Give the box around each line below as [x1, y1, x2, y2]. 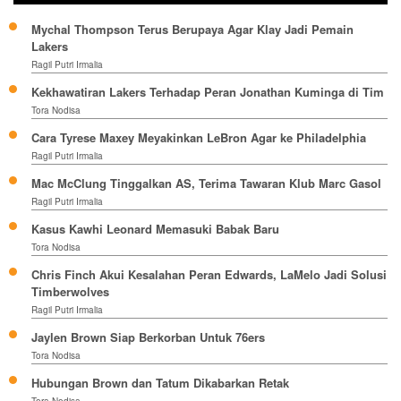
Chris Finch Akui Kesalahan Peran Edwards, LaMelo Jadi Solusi [31, 265, 387, 283]
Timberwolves [31, 282, 109, 300]
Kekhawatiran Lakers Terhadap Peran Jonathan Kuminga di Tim [31, 82, 384, 100]
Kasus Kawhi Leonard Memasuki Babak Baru [31, 219, 279, 237]
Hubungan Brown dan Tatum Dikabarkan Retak [31, 373, 289, 391]
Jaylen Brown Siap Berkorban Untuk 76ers [31, 328, 265, 346]
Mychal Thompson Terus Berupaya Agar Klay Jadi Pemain [31, 20, 354, 38]
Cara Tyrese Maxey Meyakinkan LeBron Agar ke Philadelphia [31, 128, 366, 146]
